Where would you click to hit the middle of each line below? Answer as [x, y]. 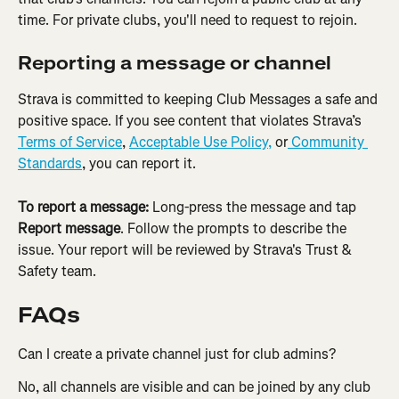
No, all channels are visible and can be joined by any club [196, 387]
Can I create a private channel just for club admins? [177, 354]
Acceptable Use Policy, [200, 142]
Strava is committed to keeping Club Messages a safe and [199, 100]
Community [328, 142]
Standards [50, 164]
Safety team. [57, 271]
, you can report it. [139, 164]
